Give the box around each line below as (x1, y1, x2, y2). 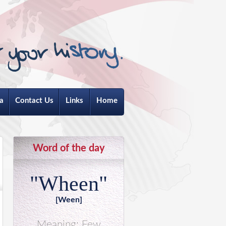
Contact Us (15, 97, 53, 104)
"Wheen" (30, 172, 107, 195)
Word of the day (32, 143, 105, 153)
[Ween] (55, 196, 82, 204)
